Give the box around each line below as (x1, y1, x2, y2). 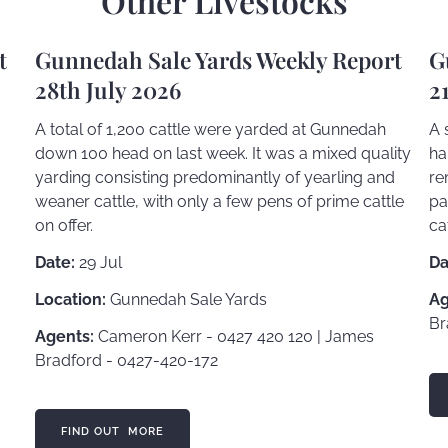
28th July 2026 (34, 75, 181, 106)
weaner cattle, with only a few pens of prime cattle (34, 192, 404, 212)
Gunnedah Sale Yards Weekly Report (34, 45, 402, 76)
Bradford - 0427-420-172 (34, 350, 218, 370)
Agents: (34, 326, 94, 346)
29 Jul (74, 252, 122, 272)
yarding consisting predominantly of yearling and (34, 168, 395, 188)
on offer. (34, 216, 93, 236)
